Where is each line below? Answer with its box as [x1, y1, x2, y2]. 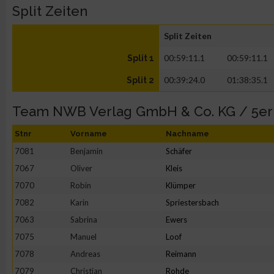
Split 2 [127, 75, 154, 85]
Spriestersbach [166, 198, 219, 207]
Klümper [166, 180, 196, 190]
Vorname [70, 129, 107, 138]
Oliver [70, 163, 92, 173]
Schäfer [166, 146, 192, 156]
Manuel [70, 232, 97, 242]
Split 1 [127, 53, 154, 63]
